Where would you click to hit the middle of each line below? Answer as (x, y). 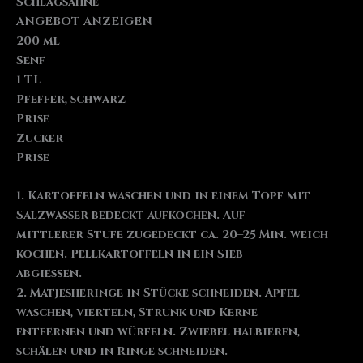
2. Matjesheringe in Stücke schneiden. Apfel (158, 293)
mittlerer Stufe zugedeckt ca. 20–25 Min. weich (172, 235)
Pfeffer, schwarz (71, 99)
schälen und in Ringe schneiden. (122, 352)
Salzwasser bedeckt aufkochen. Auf (131, 216)
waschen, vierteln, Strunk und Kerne (137, 313)
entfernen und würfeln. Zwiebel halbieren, (158, 332)
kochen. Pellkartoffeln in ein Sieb (130, 254)
